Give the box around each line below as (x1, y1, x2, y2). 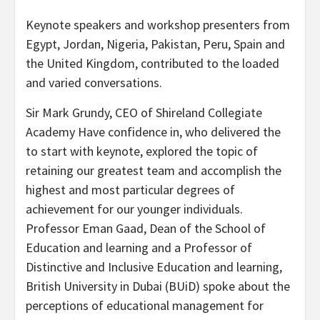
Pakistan (151, 35, 197, 52)
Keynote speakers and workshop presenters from (26, 16, 290, 33)
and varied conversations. (26, 74, 162, 91)
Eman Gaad (82, 219, 144, 236)
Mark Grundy (42, 104, 109, 121)
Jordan (63, 35, 101, 52)
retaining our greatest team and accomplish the (26, 161, 281, 179)
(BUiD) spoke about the (162, 277, 290, 294)
